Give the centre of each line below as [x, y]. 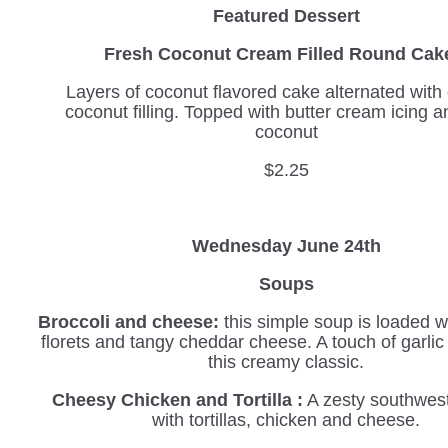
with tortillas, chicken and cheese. [286, 420]
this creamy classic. [286, 362]
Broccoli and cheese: [129, 322]
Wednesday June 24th [286, 246]
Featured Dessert [286, 16]
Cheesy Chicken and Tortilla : [177, 400]
